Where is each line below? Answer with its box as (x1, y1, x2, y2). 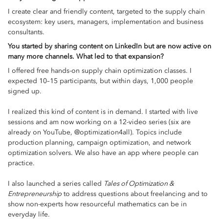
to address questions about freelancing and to (62, 190, 208, 198)
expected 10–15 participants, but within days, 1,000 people (8, 77, 193, 85)
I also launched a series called (8, 179, 104, 188)
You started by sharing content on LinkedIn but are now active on (8, 42, 211, 50)
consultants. (8, 28, 44, 36)
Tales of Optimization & (104, 179, 174, 188)
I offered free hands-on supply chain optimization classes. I (8, 66, 192, 75)
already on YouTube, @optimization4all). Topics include (8, 128, 182, 136)
